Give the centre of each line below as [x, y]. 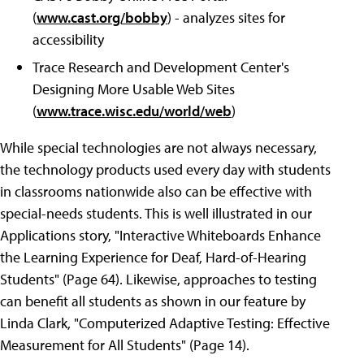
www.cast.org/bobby [102, 18]
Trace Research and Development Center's [161, 67]
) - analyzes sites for [226, 18]
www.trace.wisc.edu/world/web [134, 111]
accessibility [68, 40]
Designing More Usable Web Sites [134, 89]
